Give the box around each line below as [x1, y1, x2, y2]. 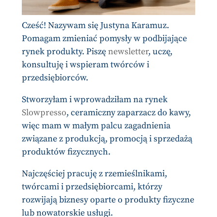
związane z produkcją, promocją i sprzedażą [21, 133, 192, 145]
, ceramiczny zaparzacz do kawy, [66, 107, 191, 119]
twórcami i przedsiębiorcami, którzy [21, 181, 162, 193]
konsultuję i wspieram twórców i [21, 59, 149, 71]
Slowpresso [21, 107, 66, 119]
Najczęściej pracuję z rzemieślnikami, [21, 168, 167, 180]
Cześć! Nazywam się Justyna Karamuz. [21, 20, 169, 31]
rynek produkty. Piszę [21, 46, 108, 58]
